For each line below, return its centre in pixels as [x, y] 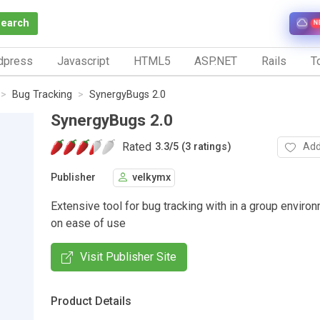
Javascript [83, 61]
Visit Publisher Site [128, 256]
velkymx [151, 178]
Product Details [91, 301]
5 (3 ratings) [202, 147]
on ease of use [88, 223]
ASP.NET [216, 61]
